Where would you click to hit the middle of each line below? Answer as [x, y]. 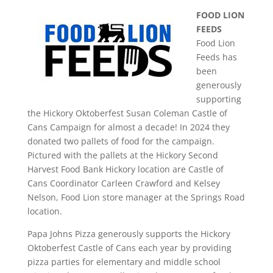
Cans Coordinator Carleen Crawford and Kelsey [123, 183]
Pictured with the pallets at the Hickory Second [122, 155]
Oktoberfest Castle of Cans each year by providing [129, 247]
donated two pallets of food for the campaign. [121, 141]
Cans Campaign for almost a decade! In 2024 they [128, 127]
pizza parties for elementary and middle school [124, 261]
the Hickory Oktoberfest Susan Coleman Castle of [127, 113]
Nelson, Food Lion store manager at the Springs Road [136, 197]
